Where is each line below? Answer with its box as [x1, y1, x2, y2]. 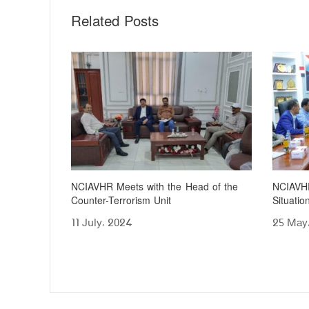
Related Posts [71, 8, 159, 35]
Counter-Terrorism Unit [71, 192, 172, 211]
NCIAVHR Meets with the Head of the [71, 178, 238, 197]
